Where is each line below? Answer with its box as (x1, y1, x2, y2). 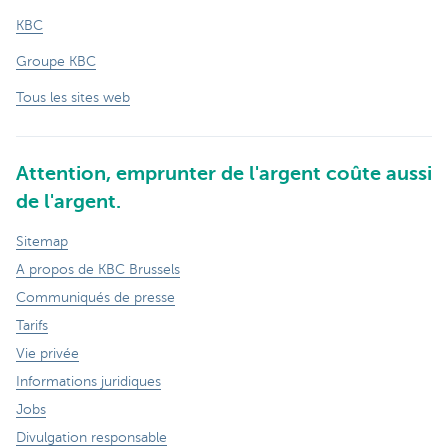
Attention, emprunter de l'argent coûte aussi (16, 161, 432, 185)
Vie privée (16, 345, 79, 361)
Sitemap (16, 233, 68, 249)
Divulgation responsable (16, 429, 167, 445)
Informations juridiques (16, 373, 161, 389)
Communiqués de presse (16, 289, 175, 305)
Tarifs (16, 317, 48, 333)
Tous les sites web (16, 89, 130, 105)
